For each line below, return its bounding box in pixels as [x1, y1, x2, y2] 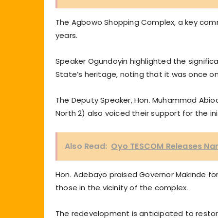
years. [55, 30, 78, 40]
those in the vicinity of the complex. [55, 182, 188, 193]
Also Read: [65, 140, 107, 152]
